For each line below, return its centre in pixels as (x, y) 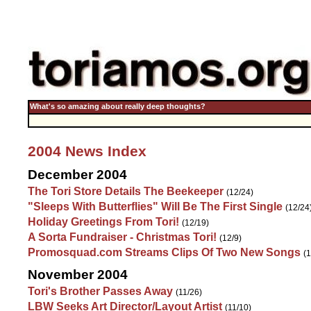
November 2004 (78, 275)
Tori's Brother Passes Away (100, 291)
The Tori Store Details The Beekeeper (126, 191)
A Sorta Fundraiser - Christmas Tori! (122, 237)
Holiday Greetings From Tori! (103, 222)
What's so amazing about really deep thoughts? (118, 106)
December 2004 (77, 175)
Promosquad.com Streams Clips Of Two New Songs (164, 252)
